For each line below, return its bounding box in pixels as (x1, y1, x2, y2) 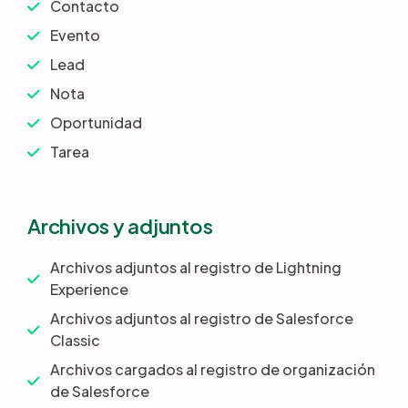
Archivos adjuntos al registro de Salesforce (50, 309, 353, 328)
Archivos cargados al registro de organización (50, 360, 375, 379)
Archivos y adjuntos (27, 213, 213, 239)
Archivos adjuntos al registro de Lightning (50, 258, 342, 277)
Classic (50, 331, 100, 350)
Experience (50, 280, 128, 299)
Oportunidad (50, 113, 142, 132)
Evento (50, 25, 100, 45)
